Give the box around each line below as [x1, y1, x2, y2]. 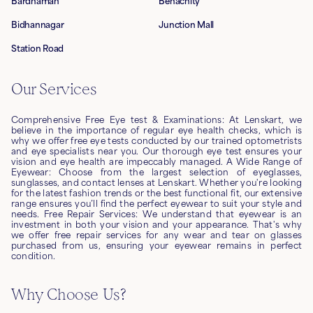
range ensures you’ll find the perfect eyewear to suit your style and [11, 198, 302, 209]
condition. [11, 250, 56, 261]
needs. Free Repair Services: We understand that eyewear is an [11, 208, 302, 219]
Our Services [11, 80, 97, 98]
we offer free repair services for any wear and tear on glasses [11, 229, 302, 240]
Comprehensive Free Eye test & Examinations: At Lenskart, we [11, 114, 302, 125]
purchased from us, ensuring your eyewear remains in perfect [11, 240, 302, 251]
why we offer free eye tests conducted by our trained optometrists [11, 135, 302, 146]
